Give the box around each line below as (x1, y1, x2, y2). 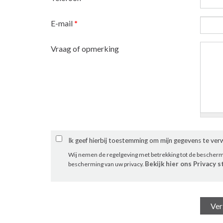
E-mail (51, 18, 74, 28)
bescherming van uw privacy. (68, 160, 145, 168)
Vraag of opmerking (51, 43, 119, 53)
